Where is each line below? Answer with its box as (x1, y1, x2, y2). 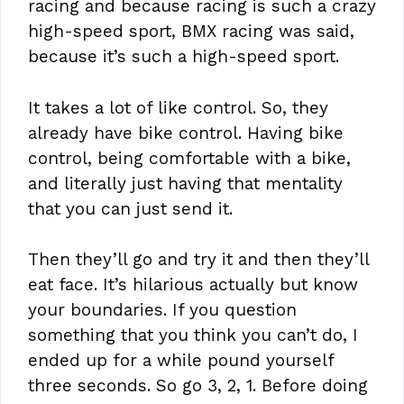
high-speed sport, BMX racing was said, (28, 21, 354, 42)
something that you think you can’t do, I (28, 325, 358, 346)
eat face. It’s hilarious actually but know (28, 274, 358, 296)
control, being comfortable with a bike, (28, 147, 351, 169)
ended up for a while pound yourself (28, 350, 334, 372)
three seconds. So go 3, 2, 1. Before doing (28, 375, 368, 397)
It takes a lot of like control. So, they (28, 96, 328, 118)
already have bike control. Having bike (28, 122, 344, 143)
